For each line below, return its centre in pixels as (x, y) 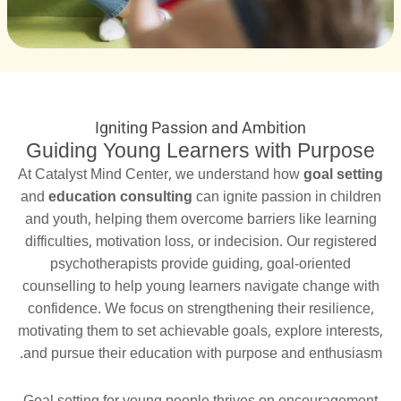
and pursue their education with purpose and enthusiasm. (202, 354)
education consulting (120, 197)
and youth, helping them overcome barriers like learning (200, 219)
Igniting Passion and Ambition (200, 128)
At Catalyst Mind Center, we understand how (161, 175)
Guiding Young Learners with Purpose (200, 151)
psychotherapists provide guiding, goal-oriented (200, 264)
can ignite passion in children (286, 197)
